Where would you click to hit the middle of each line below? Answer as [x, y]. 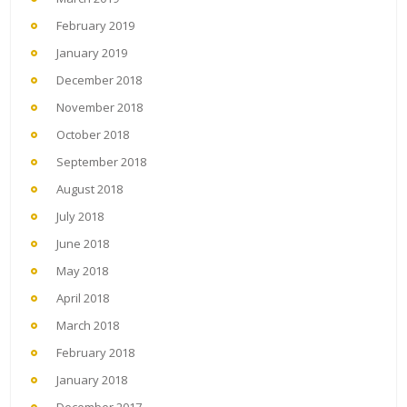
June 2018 [83, 244]
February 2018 [95, 353]
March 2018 [88, 326]
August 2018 [89, 189]
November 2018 [99, 108]
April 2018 [83, 298]
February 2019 [95, 26]
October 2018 [93, 135]
